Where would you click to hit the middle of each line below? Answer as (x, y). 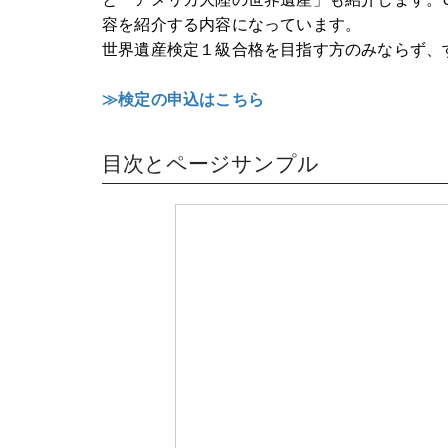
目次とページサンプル (210, 162)
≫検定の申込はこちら (183, 98)
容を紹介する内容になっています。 (232, 23)
